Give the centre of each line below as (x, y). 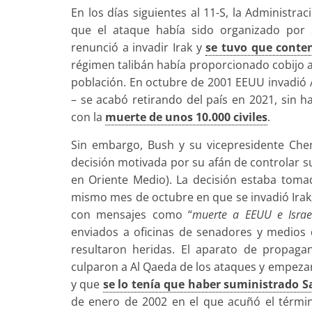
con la (88, 117)
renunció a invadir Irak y (139, 48)
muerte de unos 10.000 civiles (186, 117)
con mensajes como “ (132, 215)
